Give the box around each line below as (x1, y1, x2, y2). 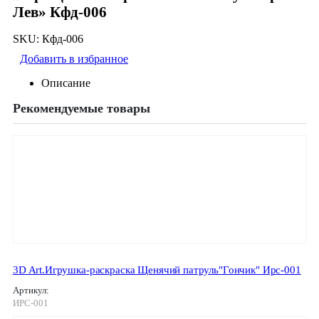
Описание (41, 77, 90, 90)
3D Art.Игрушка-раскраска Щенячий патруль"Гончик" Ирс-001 (13, 263, 301, 276)
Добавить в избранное (20, 53, 128, 66)
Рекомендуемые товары (13, 101, 150, 116)
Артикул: (13, 286, 51, 296)
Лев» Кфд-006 (13, 4, 107, 21)
